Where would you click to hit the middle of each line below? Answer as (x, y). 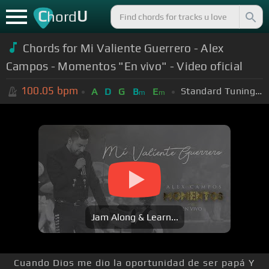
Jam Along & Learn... (134, 217)
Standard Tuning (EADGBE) (258, 91)
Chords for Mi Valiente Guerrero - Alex (123, 48)
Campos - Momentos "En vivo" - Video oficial (124, 66)
